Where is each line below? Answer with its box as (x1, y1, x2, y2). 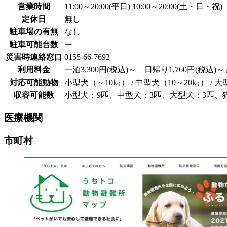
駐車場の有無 (10, 27, 58, 36)
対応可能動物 (10, 78, 58, 87)
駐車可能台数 (10, 40, 58, 49)
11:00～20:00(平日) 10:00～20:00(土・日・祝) (64, 2, 222, 11)
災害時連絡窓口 (6, 52, 62, 61)
